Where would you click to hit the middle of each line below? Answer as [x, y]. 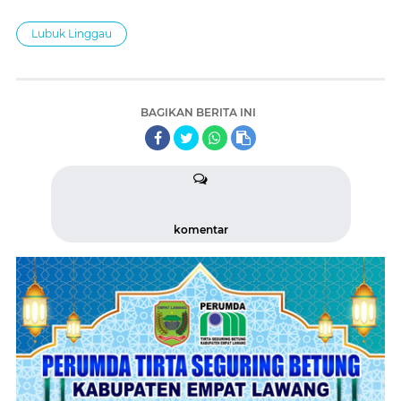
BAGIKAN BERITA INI [198, 113]
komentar [200, 230]
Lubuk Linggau [72, 34]
